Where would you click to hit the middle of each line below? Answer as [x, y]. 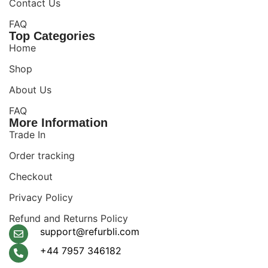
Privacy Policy [41, 197]
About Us [30, 90]
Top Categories [52, 36]
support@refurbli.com [90, 232]
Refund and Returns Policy [68, 218]
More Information [58, 123]
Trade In [27, 135]
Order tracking [42, 156]
